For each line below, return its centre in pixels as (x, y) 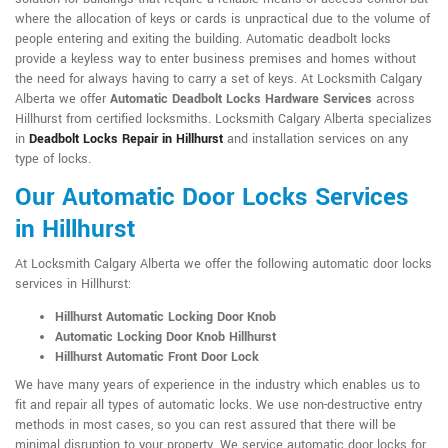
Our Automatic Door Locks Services (212, 198)
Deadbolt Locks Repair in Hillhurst (126, 139)
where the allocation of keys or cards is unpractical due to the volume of (222, 19)
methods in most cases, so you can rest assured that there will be (205, 425)
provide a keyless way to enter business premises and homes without (215, 59)
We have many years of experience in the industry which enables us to (217, 385)
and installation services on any (315, 139)
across (393, 99)
